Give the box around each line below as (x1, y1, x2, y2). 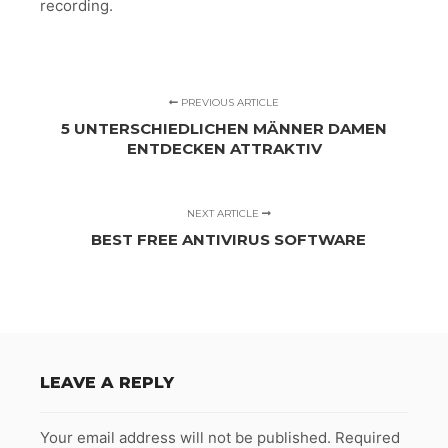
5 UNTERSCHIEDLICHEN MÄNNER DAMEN (61, 118, 387, 138)
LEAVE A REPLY (40, 372, 174, 392)
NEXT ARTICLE (186, 206, 262, 220)
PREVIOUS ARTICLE (178, 95, 279, 109)
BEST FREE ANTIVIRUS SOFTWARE (91, 229, 367, 249)
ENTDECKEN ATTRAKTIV (126, 138, 322, 158)
